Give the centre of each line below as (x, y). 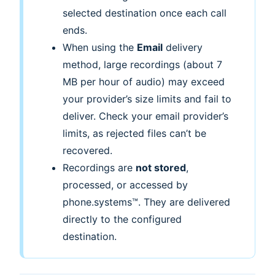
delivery (182, 48)
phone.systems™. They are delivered (146, 202)
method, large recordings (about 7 (142, 65)
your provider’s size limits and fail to (147, 99)
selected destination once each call (144, 13)
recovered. (87, 151)
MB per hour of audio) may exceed (143, 82)
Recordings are (99, 168)
